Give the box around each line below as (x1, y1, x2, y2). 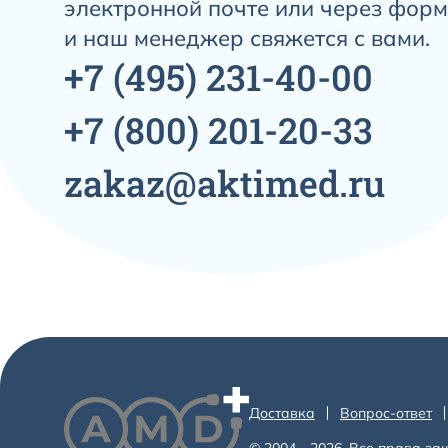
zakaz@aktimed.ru (64, 159, 385, 207)
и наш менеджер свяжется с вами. (64, 24, 430, 52)
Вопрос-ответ (340, 403, 432, 422)
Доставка (249, 403, 315, 422)
